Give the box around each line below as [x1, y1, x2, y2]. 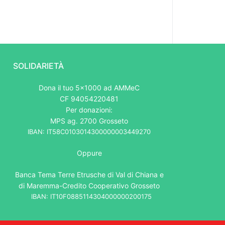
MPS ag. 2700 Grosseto [50, 117, 129, 126]
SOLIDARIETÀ [13, 61, 64, 71]
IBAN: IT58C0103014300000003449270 [28, 128, 151, 136]
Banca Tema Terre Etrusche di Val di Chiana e [15, 170, 164, 179]
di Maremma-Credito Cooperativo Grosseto [19, 181, 160, 190]
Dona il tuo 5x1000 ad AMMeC [39, 83, 140, 92]
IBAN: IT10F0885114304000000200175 [27, 192, 152, 201]
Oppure [76, 149, 102, 158]
